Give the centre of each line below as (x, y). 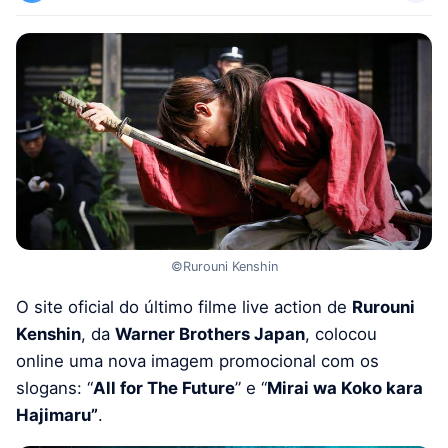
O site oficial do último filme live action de (184, 307)
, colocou (341, 334)
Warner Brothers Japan (210, 334)
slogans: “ (54, 388)
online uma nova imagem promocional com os (197, 361)
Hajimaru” (57, 415)
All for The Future (164, 388)
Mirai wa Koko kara (345, 388)
